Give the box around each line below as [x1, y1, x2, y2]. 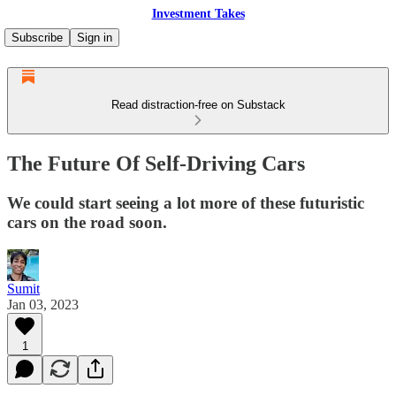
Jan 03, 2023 [7, 296, 79, 312]
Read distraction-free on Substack [110, 98, 286, 111]
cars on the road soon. [7, 212, 167, 232]
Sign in [77, 31, 112, 44]
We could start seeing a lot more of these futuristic [7, 193, 364, 212]
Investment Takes [151, 7, 245, 20]
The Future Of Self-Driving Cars [7, 151, 305, 175]
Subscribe [11, 31, 63, 44]
